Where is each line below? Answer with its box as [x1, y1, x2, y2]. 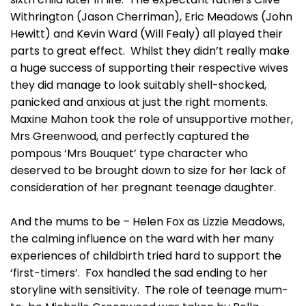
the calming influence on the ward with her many [10, 231, 274, 247]
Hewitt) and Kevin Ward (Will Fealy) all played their [10, 26, 283, 42]
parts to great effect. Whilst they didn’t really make [10, 43, 290, 59]
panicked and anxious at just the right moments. [10, 94, 270, 110]
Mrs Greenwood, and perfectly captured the [10, 128, 249, 144]
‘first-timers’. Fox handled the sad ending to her [10, 265, 268, 281]
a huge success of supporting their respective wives [10, 60, 288, 76]
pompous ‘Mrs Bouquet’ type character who [10, 145, 248, 161]
